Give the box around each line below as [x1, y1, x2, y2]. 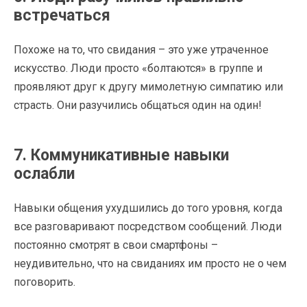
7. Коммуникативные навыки [14, 145, 229, 164]
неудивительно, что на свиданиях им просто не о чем [14, 256, 286, 270]
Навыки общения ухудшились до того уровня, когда [14, 201, 282, 214]
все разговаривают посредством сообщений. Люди [14, 219, 282, 233]
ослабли [14, 164, 75, 183]
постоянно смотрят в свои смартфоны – [14, 238, 218, 251]
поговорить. [14, 275, 75, 288]
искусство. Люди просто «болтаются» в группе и [14, 61, 262, 75]
